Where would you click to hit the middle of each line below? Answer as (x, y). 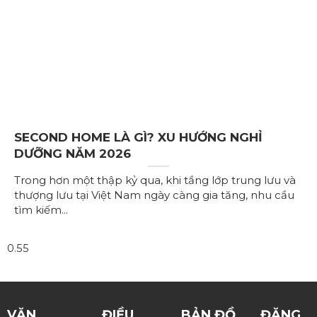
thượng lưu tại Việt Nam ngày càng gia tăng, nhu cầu (154, 195)
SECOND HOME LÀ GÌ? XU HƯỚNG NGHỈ (138, 138)
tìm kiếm (38, 210)
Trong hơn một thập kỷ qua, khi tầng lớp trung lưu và (155, 180)
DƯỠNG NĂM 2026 (73, 154)
